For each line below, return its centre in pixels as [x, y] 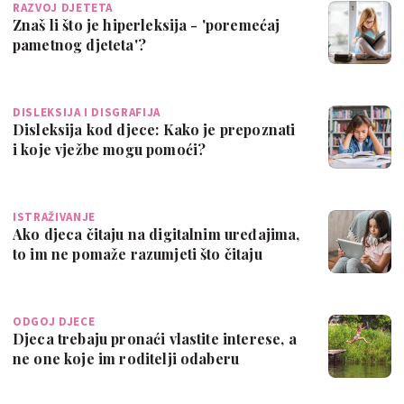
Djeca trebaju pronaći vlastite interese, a [155, 338]
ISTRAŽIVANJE [54, 216]
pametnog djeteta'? [79, 44]
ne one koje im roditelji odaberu [126, 358]
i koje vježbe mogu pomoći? [110, 149]
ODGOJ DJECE [54, 321]
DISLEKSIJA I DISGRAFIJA [87, 112]
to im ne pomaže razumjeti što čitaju [138, 253]
